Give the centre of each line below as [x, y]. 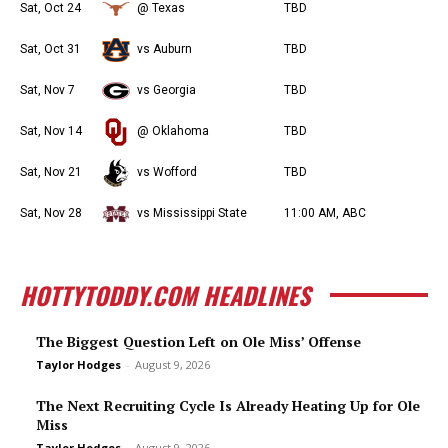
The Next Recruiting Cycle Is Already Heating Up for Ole [228, 405]
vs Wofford [167, 172]
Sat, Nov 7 [47, 90]
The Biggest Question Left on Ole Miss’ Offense [198, 341]
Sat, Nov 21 [51, 172]
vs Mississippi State [192, 213]
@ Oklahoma [173, 131]
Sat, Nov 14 [51, 131]
